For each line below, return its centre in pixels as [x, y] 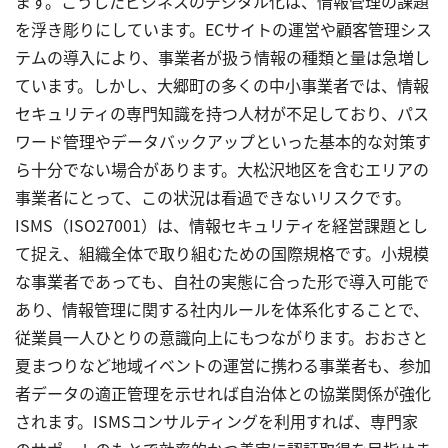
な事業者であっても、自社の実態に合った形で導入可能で [222, 280]
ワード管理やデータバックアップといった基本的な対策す [223, 140]
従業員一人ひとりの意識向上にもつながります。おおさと [221, 336]
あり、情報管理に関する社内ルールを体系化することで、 [222, 308]
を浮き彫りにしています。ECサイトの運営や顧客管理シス [223, 28]
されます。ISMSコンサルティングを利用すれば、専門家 [216, 420]
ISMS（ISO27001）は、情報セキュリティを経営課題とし [221, 224]
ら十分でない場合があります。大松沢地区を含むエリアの [222, 168]
